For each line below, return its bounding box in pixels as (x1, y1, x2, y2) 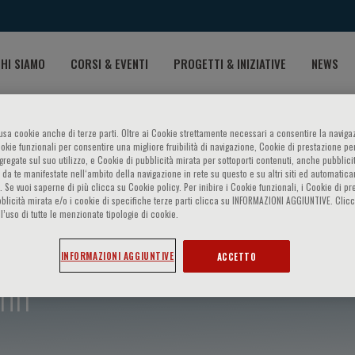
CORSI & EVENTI (71, 54, 148, 72)
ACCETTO (216, 250, 257, 264)
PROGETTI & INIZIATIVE (174, 54, 286, 72)
